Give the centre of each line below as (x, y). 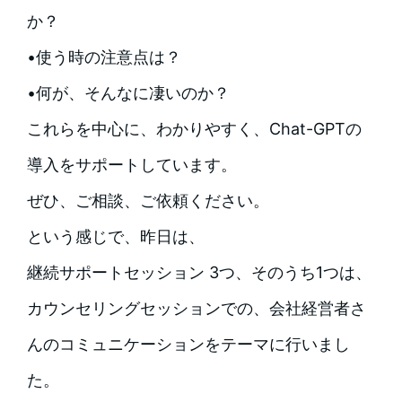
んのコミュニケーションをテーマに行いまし (188, 345)
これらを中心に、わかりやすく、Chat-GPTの (194, 129)
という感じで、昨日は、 (115, 237)
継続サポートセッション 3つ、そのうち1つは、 (199, 273)
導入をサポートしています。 (131, 165)
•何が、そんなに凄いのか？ (128, 93)
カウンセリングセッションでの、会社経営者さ (196, 309)
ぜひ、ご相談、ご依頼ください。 (148, 201)
